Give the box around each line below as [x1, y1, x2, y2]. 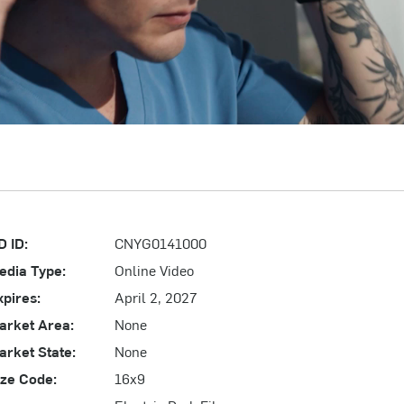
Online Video [115, 259, 195, 280]
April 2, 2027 [115, 286, 197, 307]
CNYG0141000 [115, 232, 207, 252]
